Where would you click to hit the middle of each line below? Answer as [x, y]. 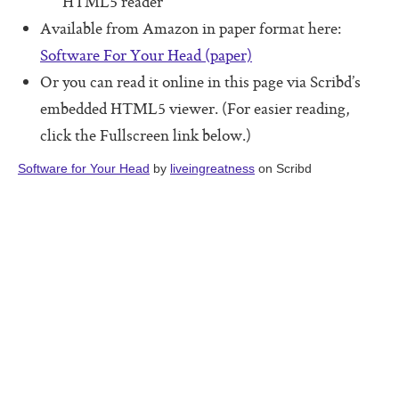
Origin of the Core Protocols [179, 46]
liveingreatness [212, 168]
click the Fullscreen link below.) [146, 137]
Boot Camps [125, 81]
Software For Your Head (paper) [146, 57]
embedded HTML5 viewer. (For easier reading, [195, 110]
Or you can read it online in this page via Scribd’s [200, 83]
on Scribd [283, 168]
